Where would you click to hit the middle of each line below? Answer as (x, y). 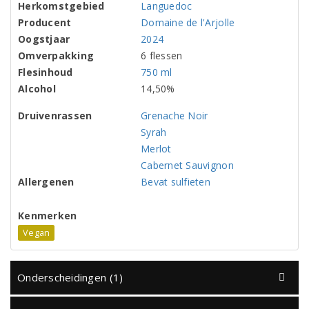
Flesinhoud (46, 72)
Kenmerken (48, 216)
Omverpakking (56, 56)
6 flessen (162, 56)
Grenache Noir (175, 116)
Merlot (156, 149)
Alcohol (37, 89)
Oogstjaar (44, 39)
